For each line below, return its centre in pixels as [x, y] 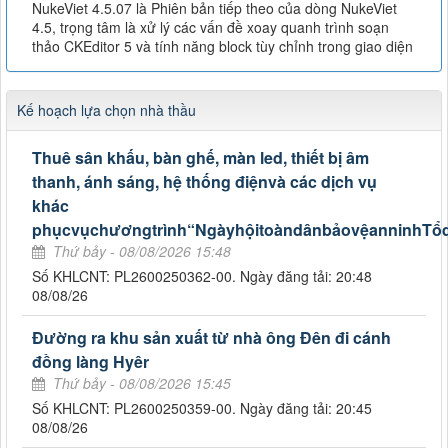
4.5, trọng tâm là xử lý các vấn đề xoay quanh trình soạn [210, 26]
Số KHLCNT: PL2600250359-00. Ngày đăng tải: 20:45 [202, 407]
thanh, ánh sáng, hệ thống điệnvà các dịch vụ [204, 181]
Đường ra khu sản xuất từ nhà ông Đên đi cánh [211, 337]
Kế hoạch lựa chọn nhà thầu [106, 109]
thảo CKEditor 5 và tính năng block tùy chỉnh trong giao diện [222, 45]
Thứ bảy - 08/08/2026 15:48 [142, 250]
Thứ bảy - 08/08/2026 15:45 [142, 382]
